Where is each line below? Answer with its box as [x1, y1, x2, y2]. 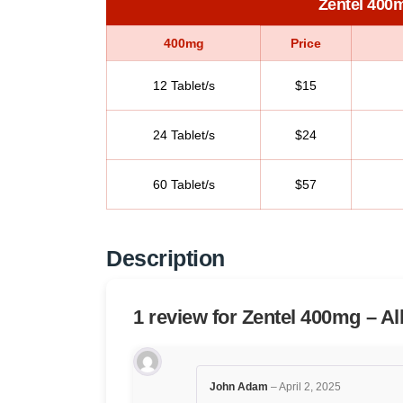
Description [106, 246, 225, 271]
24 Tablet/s [152, 127, 215, 142]
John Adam [210, 380, 271, 392]
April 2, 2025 [279, 380, 341, 392]
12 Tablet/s [152, 77, 215, 93]
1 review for [133, 305, 242, 328]
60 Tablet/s [152, 176, 215, 192]
